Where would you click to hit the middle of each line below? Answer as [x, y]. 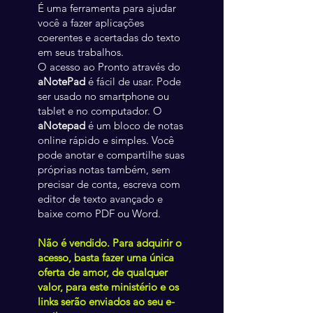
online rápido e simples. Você [106, 140]
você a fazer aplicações [91, 23]
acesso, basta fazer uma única [106, 257]
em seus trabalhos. [82, 52]
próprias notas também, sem [104, 169]
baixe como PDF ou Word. [99, 213]
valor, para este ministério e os [108, 287]
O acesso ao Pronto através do [109, 67]
